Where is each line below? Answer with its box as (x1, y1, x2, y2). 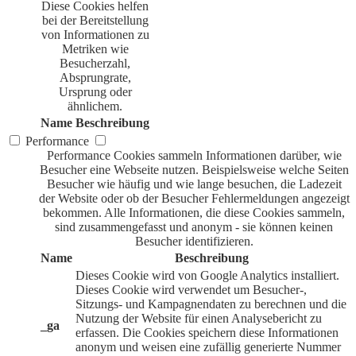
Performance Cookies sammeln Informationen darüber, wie (46, 149, 342, 163)
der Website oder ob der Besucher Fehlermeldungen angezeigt (38, 192, 350, 206)
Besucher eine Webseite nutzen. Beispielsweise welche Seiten (39, 163, 349, 177)
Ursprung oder (58, 85, 132, 99)
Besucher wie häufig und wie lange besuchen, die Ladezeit (46, 177, 342, 192)
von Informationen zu (41, 28, 149, 42)
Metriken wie (61, 42, 129, 56)
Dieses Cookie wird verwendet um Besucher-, (75, 283, 307, 297)
